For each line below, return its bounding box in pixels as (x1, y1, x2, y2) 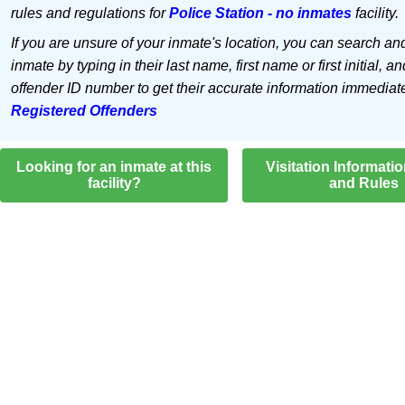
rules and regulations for (10, 5, 169, 21)
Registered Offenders (10, 103, 157, 118)
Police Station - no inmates (168, 5, 352, 21)
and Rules (328, 175, 399, 191)
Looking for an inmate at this (16, 159, 212, 174)
